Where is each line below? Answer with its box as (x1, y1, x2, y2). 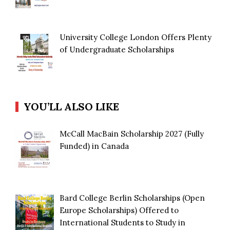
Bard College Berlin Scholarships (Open (60, 193, 205, 203)
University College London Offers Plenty (60, 32, 212, 43)
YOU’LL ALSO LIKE (24, 100, 119, 113)
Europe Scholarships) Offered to (60, 205, 179, 216)
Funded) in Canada (60, 141, 129, 151)
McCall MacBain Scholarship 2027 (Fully (60, 129, 204, 139)
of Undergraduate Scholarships (60, 45, 175, 55)
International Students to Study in (60, 218, 186, 228)
